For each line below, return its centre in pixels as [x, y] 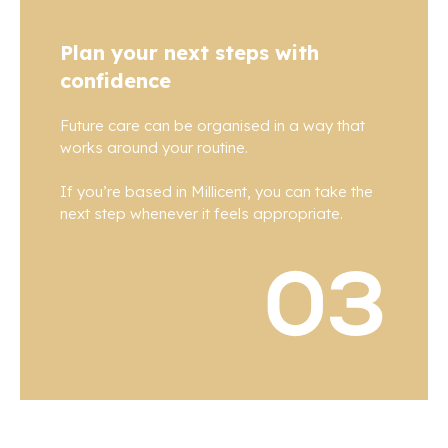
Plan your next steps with [189, 53]
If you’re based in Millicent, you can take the [216, 192]
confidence [115, 81]
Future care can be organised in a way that [212, 126]
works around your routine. [154, 148]
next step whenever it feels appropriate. [201, 214]
